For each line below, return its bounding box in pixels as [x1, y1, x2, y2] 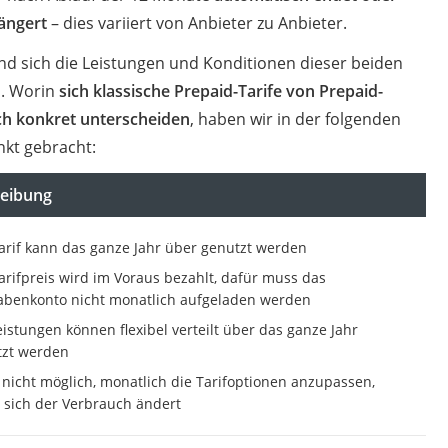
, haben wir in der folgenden [189, 108, 401, 131]
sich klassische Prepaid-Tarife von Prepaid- [54, 80, 383, 103]
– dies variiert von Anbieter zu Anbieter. [46, 12, 347, 35]
